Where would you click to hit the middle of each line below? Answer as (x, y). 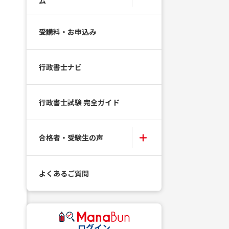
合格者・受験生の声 (71, 138)
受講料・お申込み (68, 31)
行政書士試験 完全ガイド (79, 102)
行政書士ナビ (61, 67)
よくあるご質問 (64, 173)
